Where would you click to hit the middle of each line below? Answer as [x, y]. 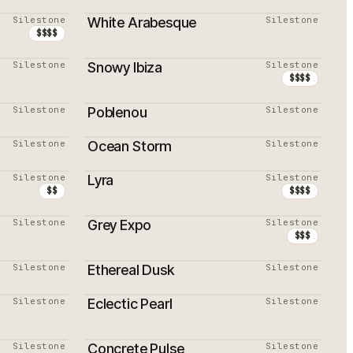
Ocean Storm [130, 146]
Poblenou [117, 112]
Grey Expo [119, 225]
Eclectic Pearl [130, 304]
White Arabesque [142, 22]
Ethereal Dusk [131, 270]
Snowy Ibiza [125, 67]
